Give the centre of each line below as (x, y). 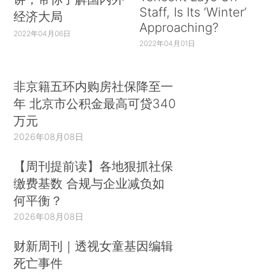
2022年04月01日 (167, 44)
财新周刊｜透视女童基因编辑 (94, 246)
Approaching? (179, 28)
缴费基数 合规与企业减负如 (89, 183)
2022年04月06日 (42, 34)
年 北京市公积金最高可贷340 (95, 103)
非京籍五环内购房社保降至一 (94, 86)
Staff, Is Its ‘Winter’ (193, 12)
